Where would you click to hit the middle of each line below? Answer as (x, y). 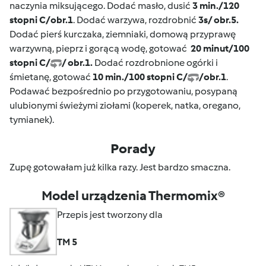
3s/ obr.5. (218, 20)
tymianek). (32, 120)
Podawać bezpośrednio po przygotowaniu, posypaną (123, 91)
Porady (133, 149)
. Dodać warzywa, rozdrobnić (136, 20)
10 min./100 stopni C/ (140, 77)
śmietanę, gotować (51, 77)
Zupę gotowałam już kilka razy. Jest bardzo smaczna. (120, 167)
